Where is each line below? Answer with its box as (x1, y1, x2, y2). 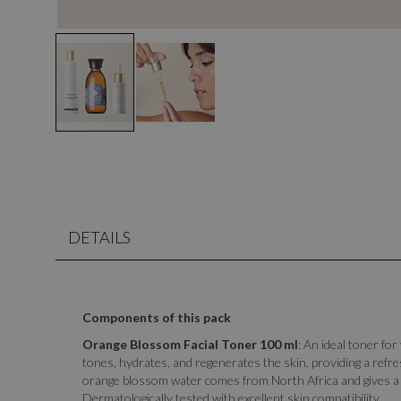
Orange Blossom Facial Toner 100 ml (82, 337, 298, 352)
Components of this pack (82, 310, 231, 325)
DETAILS (68, 227, 131, 247)
